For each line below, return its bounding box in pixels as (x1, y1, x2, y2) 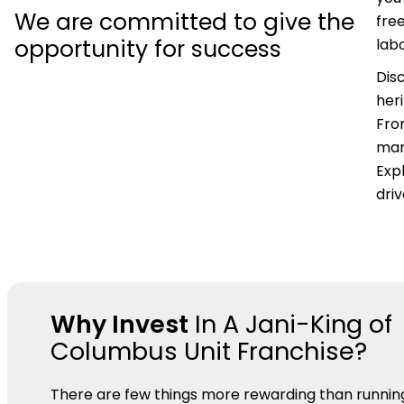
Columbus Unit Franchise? (50, 334, 367, 368)
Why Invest (50, 307, 188, 341)
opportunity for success (14, 32, 281, 65)
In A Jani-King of (188, 307, 392, 341)
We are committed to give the (14, 5, 354, 38)
